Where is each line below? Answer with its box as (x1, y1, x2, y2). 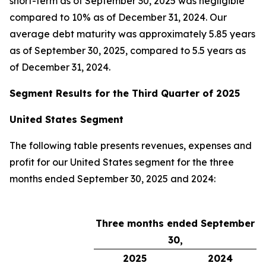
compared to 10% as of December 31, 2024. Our (9, 11, 227, 23)
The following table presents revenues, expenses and (9, 140, 252, 151)
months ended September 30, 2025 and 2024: (9, 173, 216, 185)
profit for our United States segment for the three (9, 156, 234, 168)
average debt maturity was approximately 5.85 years (9, 28, 255, 40)
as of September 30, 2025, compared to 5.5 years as (9, 45, 246, 56)
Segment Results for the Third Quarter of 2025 (9, 87, 240, 99)
